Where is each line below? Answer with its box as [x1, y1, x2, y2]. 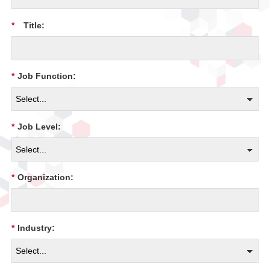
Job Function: [17, 71, 76, 81]
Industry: [17, 223, 55, 233]
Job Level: [17, 121, 61, 131]
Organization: [17, 172, 74, 183]
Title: [24, 20, 45, 30]
